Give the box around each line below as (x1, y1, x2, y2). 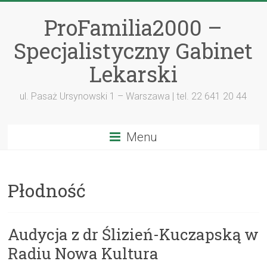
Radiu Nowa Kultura (8, 243, 159, 263)
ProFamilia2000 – (44, 13, 223, 42)
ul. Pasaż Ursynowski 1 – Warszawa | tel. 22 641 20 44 (20, 91, 247, 102)
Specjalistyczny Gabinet (14, 36, 253, 65)
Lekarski (89, 60, 178, 88)
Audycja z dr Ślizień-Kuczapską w (8, 224, 259, 244)
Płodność (8, 179, 86, 202)
